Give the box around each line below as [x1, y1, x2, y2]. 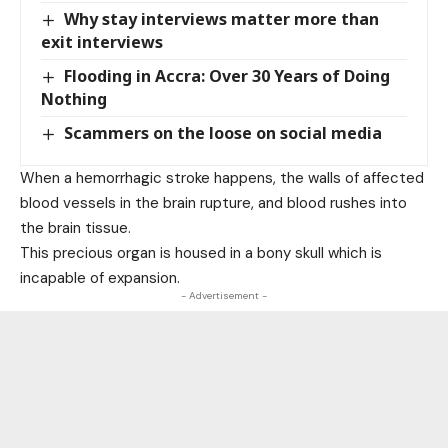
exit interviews [41, 30, 163, 53]
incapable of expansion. [20, 268, 180, 289]
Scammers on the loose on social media [64, 121, 383, 144]
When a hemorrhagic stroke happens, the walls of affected [20, 168, 424, 189]
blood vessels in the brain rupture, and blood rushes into [20, 193, 407, 214]
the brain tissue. [20, 218, 131, 239]
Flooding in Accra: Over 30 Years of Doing [64, 64, 391, 87]
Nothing [41, 87, 107, 110]
